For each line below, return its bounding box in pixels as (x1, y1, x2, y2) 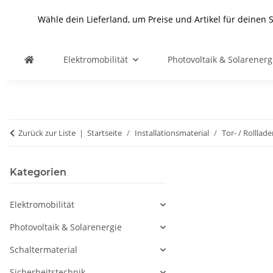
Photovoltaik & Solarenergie (10, 221, 122, 233)
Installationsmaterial (135, 127, 209, 138)
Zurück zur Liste (18, 127, 76, 138)
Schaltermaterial (10, 244, 77, 255)
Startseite (87, 127, 122, 138)
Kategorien (10, 166, 66, 178)
